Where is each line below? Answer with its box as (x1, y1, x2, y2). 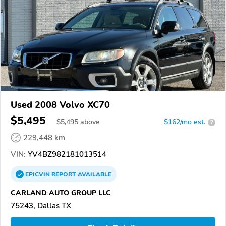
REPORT (51, 170, 76, 179)
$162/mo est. (164, 117, 205, 127)
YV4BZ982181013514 (26, 149, 106, 160)
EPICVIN (25, 170, 51, 179)
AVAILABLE (76, 170, 111, 179)
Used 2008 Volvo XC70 (11, 99, 110, 111)
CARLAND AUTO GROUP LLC (11, 188, 111, 198)
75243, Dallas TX (11, 201, 71, 211)
